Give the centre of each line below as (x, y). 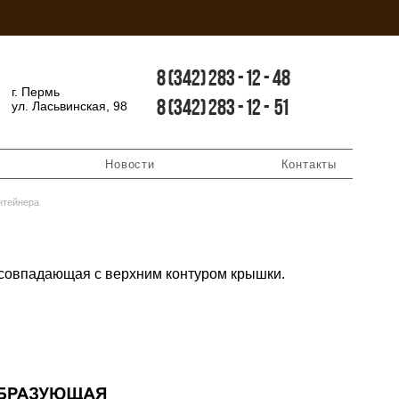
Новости (130, 164)
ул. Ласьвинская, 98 (69, 106)
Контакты (309, 164)
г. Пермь (37, 91)
